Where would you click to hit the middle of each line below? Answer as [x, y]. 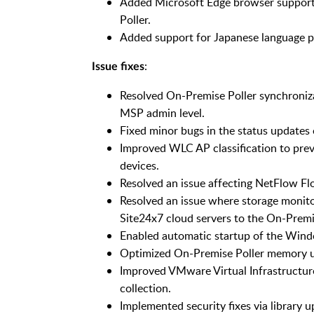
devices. [139, 165]
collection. [145, 288]
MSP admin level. [162, 112]
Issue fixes [118, 66]
